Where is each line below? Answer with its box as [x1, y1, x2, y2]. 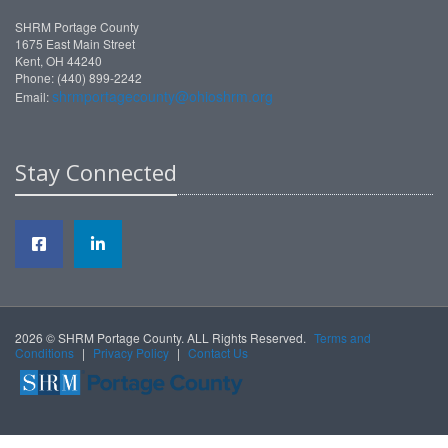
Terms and [314, 329, 371, 346]
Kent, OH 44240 [15, 52, 102, 69]
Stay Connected [15, 157, 177, 187]
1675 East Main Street [15, 35, 135, 52]
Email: [15, 88, 52, 105]
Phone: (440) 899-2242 [15, 69, 142, 86]
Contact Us [188, 344, 248, 361]
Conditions [15, 344, 74, 361]
